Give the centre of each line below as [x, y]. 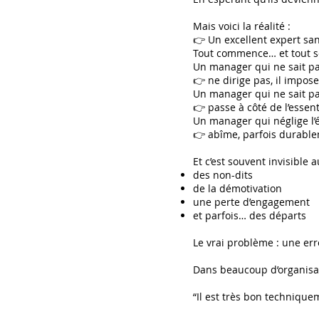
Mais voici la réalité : [242, 26]
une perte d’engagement [251, 202]
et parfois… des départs [250, 215]
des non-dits [223, 175]
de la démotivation [237, 188]
